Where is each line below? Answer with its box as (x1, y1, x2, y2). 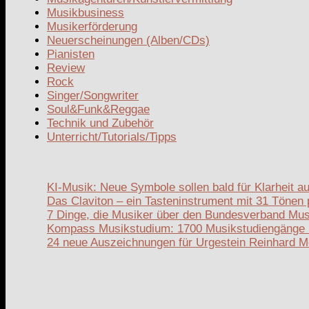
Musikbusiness (47, 6, 124, 19)
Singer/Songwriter (47, 88, 139, 102)
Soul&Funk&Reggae (47, 102, 150, 116)
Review (47, 61, 85, 74)
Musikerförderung (47, 19, 137, 33)
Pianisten (47, 47, 94, 61)
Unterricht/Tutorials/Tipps (47, 130, 177, 143)
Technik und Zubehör (47, 116, 154, 130)
